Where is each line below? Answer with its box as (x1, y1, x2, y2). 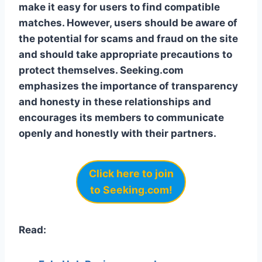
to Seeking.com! (89, 183, 173, 196)
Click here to (88, 167, 155, 180)
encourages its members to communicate (19, 111, 224, 123)
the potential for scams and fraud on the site (19, 32, 238, 44)
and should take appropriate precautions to (19, 48, 232, 60)
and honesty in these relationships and (19, 95, 211, 108)
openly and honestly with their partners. (19, 127, 216, 139)
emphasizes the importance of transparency (19, 80, 238, 92)
